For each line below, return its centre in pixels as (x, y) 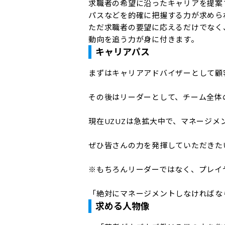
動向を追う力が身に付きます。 (144, 39)
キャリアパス (123, 52)
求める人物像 (123, 206)
